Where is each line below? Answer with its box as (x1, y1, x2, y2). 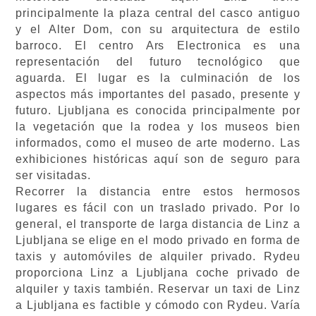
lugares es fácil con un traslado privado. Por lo (16, 202, 300, 214)
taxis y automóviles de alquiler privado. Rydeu (16, 250, 300, 262)
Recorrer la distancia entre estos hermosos (16, 186, 300, 197)
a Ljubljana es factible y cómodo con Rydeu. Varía (16, 299, 300, 311)
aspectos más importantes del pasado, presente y (16, 88, 300, 100)
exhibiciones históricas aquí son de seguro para (16, 153, 300, 165)
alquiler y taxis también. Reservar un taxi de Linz (16, 283, 300, 295)
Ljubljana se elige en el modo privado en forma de (16, 234, 300, 246)
